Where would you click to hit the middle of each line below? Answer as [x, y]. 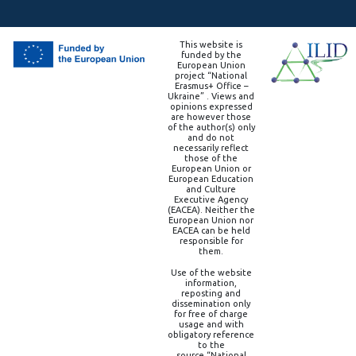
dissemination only [211, 304]
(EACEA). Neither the [211, 210]
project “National [211, 75]
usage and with [211, 324]
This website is [211, 44]
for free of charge [211, 314]
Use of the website [211, 273]
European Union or [211, 168]
